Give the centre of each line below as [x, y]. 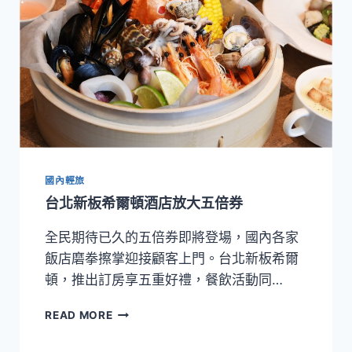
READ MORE [79, 315]
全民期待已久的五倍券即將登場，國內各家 [172, 237]
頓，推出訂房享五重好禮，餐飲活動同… [164, 279]
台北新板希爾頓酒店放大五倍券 [144, 203]
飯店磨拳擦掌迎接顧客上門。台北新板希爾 [172, 258]
